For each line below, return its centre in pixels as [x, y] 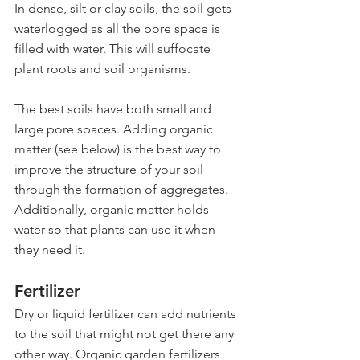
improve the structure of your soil [110, 170]
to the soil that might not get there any [126, 334]
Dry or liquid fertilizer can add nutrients [127, 314]
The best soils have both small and [115, 109]
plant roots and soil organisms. [102, 69]
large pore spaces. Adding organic [115, 129]
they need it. [50, 250]
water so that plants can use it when [117, 230]
